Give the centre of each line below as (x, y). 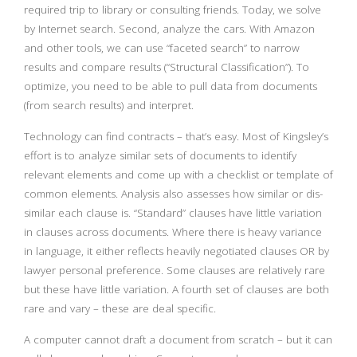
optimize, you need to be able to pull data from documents (171, 86)
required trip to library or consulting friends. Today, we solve (173, 10)
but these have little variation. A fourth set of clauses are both (177, 289)
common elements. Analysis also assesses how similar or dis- (173, 194)
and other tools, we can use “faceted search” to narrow (162, 48)
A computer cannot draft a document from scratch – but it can (178, 339)
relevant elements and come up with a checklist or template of (178, 175)
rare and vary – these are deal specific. (120, 308)
